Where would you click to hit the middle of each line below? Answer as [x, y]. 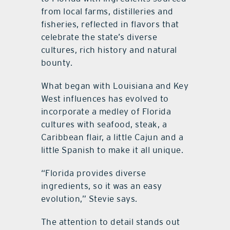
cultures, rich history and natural [109, 50]
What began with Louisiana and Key [115, 85]
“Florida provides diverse [93, 173]
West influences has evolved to [105, 98]
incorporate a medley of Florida [106, 111]
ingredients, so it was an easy [101, 186]
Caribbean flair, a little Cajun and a [112, 137]
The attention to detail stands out [110, 222]
